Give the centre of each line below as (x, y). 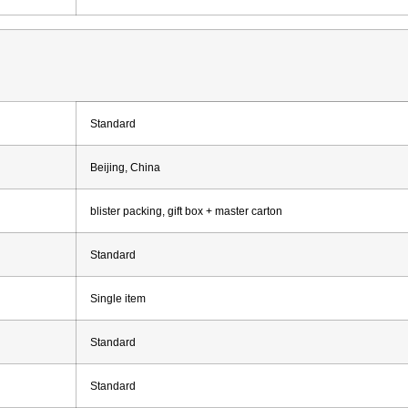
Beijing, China (125, 167)
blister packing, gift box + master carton (186, 210)
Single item (118, 298)
